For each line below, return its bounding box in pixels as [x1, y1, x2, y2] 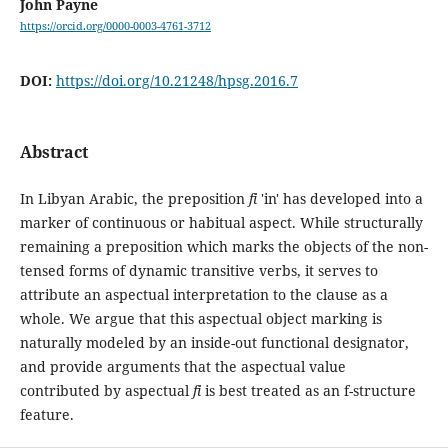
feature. [19, 404, 74, 424]
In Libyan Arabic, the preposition [19, 188, 249, 208]
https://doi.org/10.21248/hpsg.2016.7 [55, 71, 298, 91]
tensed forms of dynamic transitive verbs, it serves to [19, 260, 378, 280]
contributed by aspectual [19, 380, 193, 400]
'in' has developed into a [256, 188, 423, 208]
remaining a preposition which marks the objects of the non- [19, 236, 428, 256]
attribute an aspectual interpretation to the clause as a [19, 284, 388, 304]
